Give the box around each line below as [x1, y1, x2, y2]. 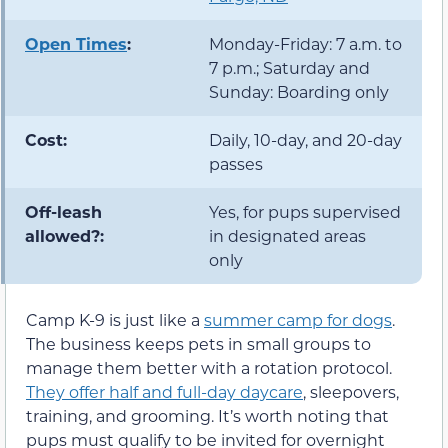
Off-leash [25, 201, 102, 223]
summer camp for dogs [204, 309, 392, 331]
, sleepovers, [303, 381, 399, 403]
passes [209, 153, 263, 175]
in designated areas [209, 225, 366, 247]
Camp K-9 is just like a [26, 309, 204, 331]
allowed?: [25, 225, 104, 247]
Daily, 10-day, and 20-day [209, 129, 402, 151]
